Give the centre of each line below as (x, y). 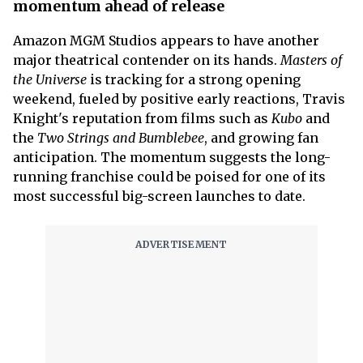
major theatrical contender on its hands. (147, 60)
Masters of (311, 60)
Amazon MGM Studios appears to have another (166, 41)
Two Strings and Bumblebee (119, 138)
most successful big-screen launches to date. (159, 196)
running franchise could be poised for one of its (169, 177)
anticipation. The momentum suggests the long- (172, 157)
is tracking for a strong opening (194, 79)
